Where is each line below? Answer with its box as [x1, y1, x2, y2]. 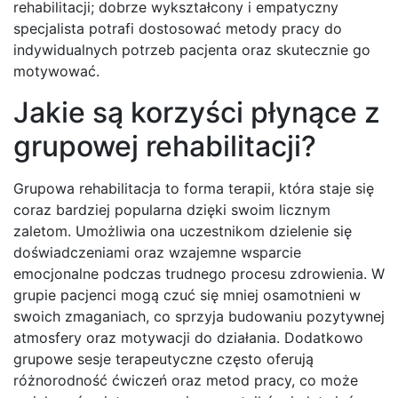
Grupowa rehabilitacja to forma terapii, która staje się [13, 179, 374, 198]
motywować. [13, 62, 99, 81]
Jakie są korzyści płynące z [13, 95, 380, 131]
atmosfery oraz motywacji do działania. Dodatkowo [13, 329, 363, 347]
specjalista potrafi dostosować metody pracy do [13, 20, 342, 38]
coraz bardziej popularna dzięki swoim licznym [13, 201, 330, 219]
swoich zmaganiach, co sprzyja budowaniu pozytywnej [13, 307, 385, 326]
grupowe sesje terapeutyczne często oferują [13, 350, 314, 369]
